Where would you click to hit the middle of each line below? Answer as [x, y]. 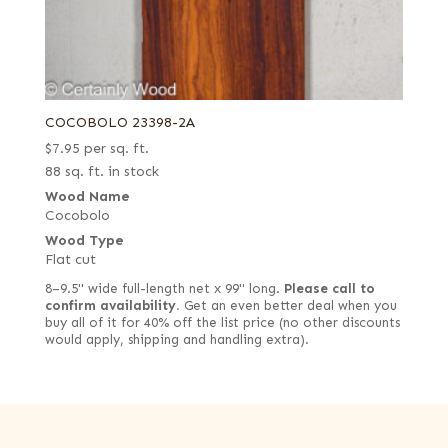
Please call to [329, 289]
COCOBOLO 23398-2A [119, 123]
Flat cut [70, 260]
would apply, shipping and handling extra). [176, 340]
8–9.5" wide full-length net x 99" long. [164, 289]
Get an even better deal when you [288, 306]
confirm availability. [112, 306]
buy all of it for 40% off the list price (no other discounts [222, 323]
